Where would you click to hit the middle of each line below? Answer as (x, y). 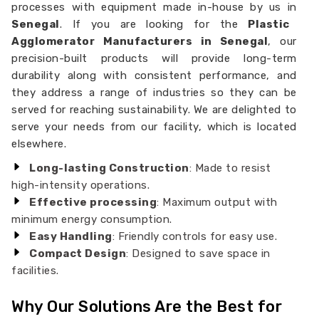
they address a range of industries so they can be (154, 93)
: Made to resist (230, 168)
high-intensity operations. (81, 185)
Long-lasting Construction (109, 168)
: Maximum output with (217, 202)
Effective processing (93, 202)
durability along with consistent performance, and (154, 75)
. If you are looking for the (154, 24)
